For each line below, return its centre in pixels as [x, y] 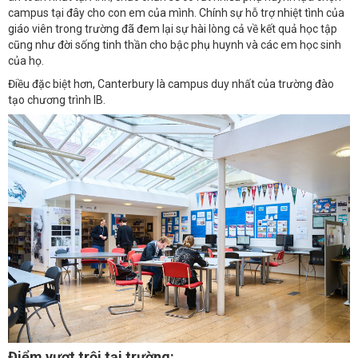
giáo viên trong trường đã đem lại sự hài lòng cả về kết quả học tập [173, 29]
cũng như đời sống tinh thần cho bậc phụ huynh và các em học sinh [175, 45]
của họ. [26, 61]
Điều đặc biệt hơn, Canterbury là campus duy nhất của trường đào [171, 84]
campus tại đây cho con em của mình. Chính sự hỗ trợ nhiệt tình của [176, 13]
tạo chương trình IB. [57, 99]
